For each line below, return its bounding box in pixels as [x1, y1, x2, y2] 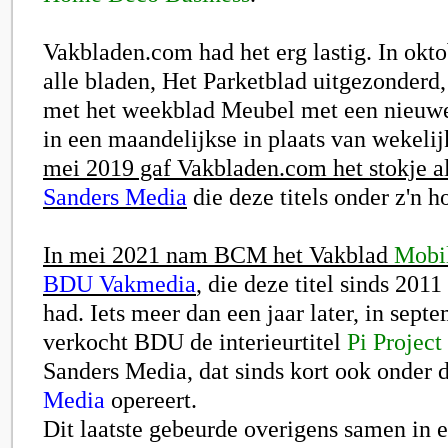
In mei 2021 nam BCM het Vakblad [43, 241, 394, 268]
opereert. [105, 386, 197, 413]
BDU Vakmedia [43, 270, 196, 297]
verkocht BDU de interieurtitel [43, 328, 347, 355]
